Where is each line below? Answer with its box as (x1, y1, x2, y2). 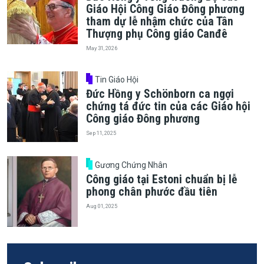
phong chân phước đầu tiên (85, 184, 217, 199)
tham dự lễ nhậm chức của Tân (85, 14, 233, 28)
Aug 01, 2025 (85, 202, 117, 209)
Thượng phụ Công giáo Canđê (85, 27, 227, 41)
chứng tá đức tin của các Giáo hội (85, 100, 250, 114)
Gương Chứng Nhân (95, 160, 168, 170)
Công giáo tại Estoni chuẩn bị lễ (85, 172, 237, 186)
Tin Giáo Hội (95, 75, 139, 85)
